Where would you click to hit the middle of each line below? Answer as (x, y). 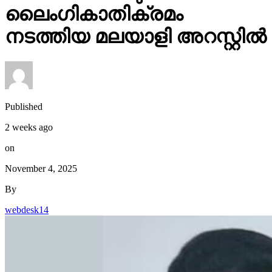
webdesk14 (27, 209)
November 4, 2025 (41, 168)
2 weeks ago (29, 127)
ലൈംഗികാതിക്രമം (94, 14)
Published (24, 106)
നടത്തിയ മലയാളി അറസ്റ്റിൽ (136, 37)
